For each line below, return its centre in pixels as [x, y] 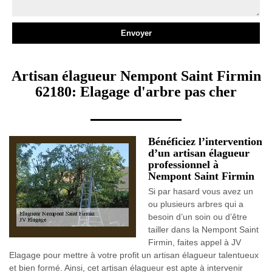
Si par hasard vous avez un [201, 191]
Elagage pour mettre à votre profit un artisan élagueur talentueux [134, 255]
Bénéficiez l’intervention [205, 141]
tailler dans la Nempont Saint [203, 229]
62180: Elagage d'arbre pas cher [136, 92]
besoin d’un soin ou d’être [198, 217]
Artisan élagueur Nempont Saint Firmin [136, 76]
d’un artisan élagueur [199, 153]
